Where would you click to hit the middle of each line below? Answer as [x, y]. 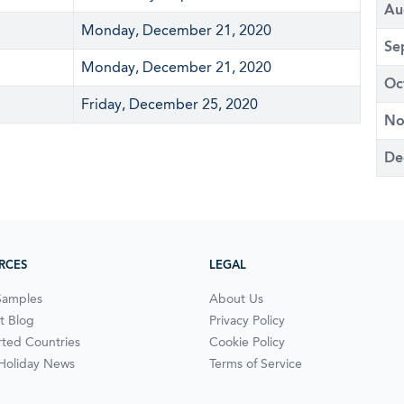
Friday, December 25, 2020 [170, 104]
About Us [236, 298]
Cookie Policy [247, 342]
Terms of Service [256, 363]
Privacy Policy [247, 320]
